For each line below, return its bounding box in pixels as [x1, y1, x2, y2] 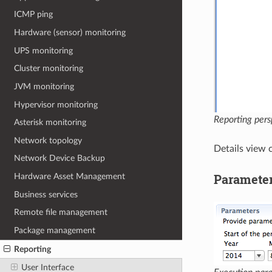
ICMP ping [14, 10, 53, 19]
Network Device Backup [14, 154, 106, 163]
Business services [14, 189, 78, 199]
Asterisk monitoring [14, 118, 87, 127]
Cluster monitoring [14, 64, 84, 73]
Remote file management [14, 208, 108, 217]
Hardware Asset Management [14, 172, 126, 182]
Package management [14, 225, 96, 235]
